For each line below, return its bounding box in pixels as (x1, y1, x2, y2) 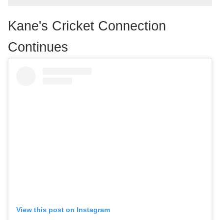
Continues (8, 40, 68, 55)
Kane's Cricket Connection (8, 19, 166, 33)
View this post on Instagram (16, 206, 110, 214)
